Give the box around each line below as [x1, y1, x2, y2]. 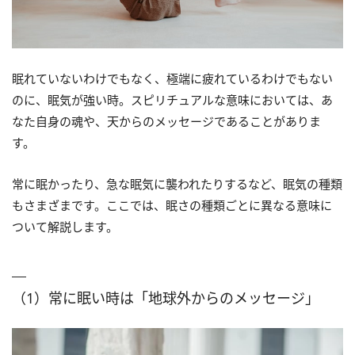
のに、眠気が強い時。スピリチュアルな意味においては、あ [12, 92, 333, 109]
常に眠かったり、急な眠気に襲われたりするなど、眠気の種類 [12, 176, 342, 193]
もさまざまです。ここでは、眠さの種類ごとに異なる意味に [12, 197, 332, 214]
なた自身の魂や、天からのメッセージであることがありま [12, 113, 321, 130]
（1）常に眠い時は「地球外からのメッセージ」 [12, 288, 319, 308]
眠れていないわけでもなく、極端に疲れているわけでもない [12, 71, 333, 87]
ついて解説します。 [12, 219, 118, 235]
